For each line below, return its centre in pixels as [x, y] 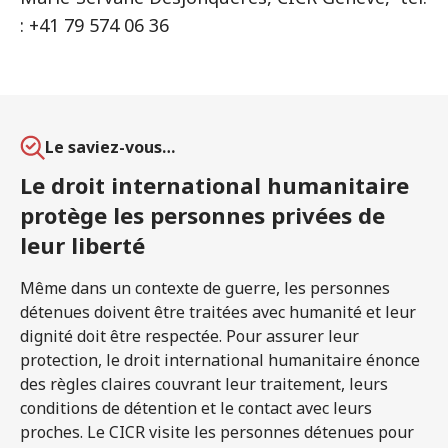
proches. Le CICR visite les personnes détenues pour [217, 432]
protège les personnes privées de [202, 215]
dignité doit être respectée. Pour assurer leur [189, 336]
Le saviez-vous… [110, 147]
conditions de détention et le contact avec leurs [196, 408]
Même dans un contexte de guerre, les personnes [205, 288]
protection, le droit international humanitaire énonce [220, 360]
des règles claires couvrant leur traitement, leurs [204, 384]
